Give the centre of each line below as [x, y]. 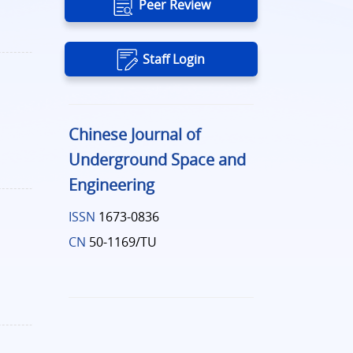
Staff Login [174, 59]
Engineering [111, 185]
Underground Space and [157, 160]
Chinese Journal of [134, 135]
